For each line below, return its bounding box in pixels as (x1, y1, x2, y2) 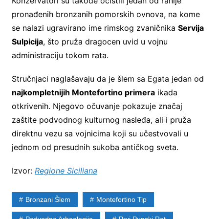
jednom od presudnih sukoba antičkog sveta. (11, 142, 178, 152)
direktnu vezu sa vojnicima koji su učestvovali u (11, 128, 188, 138)
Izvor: (11, 165, 35, 175)
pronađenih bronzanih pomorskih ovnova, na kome (11, 9, 200, 19)
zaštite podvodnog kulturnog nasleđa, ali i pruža (11, 114, 191, 125)
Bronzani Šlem (25, 195, 70, 203)
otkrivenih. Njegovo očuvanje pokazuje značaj (11, 101, 182, 111)
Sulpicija (11, 36, 43, 46)
